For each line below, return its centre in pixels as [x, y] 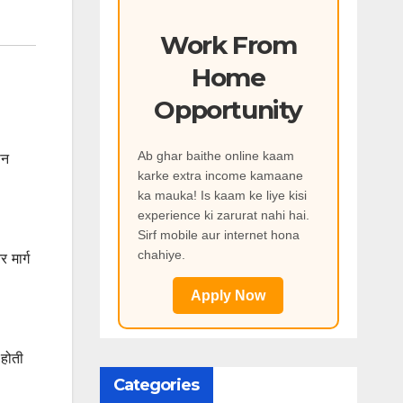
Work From [228, 45]
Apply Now [228, 296]
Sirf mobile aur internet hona [218, 235]
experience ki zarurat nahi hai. [223, 215]
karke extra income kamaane [220, 176]
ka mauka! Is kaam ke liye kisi [222, 196]
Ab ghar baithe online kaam [215, 156]
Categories [156, 385]
